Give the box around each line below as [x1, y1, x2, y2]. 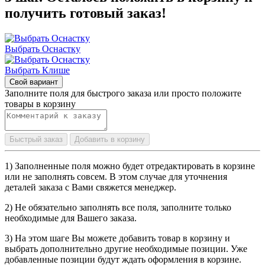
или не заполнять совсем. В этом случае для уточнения [5, 172, 227, 182]
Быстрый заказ [9, 135, 63, 144]
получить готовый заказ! [5, 5, 166, 21]
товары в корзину [5, 99, 76, 109]
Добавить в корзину [75, 135, 145, 144]
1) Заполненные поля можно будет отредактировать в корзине [5, 161, 255, 172]
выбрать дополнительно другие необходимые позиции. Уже [5, 244, 247, 254]
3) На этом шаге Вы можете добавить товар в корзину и [5, 233, 230, 244]
